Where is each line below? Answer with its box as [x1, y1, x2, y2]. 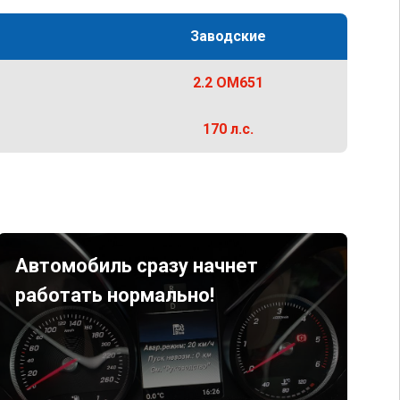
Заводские [189, 28, 266, 45]
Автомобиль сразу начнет [14, 254, 258, 277]
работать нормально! [14, 284, 214, 306]
